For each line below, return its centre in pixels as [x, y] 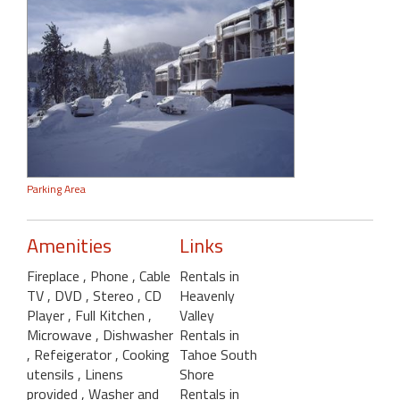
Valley [196, 315]
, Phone [108, 275]
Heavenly [207, 295]
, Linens [100, 374]
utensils [52, 374]
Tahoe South [218, 354]
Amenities [69, 245]
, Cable [151, 275]
